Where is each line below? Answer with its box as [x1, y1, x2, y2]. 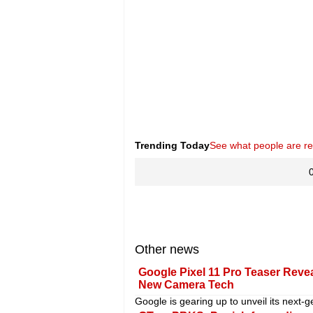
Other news [134, 242, 199, 256]
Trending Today [134, 139, 210, 151]
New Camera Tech [138, 278, 234, 291]
